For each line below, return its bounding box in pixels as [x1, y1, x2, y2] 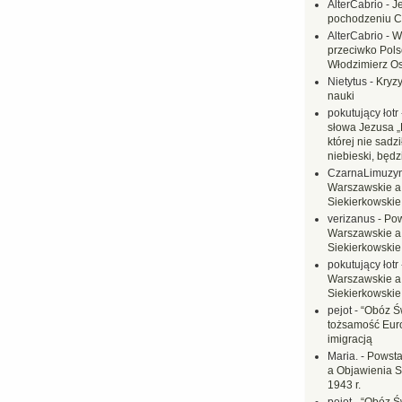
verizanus [328, 213, 375, 225]
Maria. [328, 350, 358, 363]
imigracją [328, 333, 372, 345]
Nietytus [328, 75, 367, 88]
